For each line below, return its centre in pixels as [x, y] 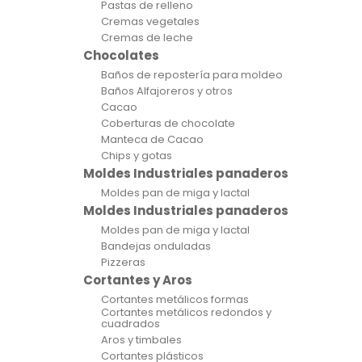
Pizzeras [123, 262]
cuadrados [130, 324]
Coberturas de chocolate [168, 123]
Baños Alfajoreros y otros [167, 91]
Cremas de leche [147, 38]
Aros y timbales [141, 340]
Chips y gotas [137, 156]
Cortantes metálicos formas [175, 299]
